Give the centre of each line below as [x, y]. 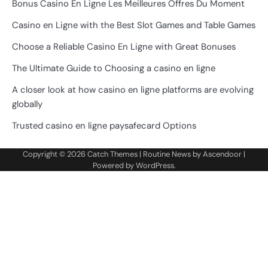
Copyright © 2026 [55, 154]
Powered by [114, 165]
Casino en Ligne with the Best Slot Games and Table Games [134, 25]
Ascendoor [222, 154]
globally [27, 104]
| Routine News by [170, 154]
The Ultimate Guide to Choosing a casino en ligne [114, 68]
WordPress [155, 165]
